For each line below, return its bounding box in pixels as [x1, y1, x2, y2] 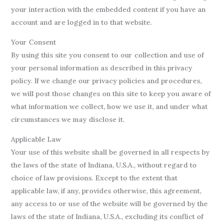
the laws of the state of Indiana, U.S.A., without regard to [10, 161, 197, 169]
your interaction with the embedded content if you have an [10, 5, 206, 14]
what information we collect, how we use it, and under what [10, 102, 208, 111]
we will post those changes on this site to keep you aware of [10, 89, 211, 98]
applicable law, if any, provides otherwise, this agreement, [10, 186, 201, 195]
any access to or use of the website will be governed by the [10, 199, 208, 208]
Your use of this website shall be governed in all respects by [10, 148, 210, 157]
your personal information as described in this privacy [10, 63, 192, 72]
